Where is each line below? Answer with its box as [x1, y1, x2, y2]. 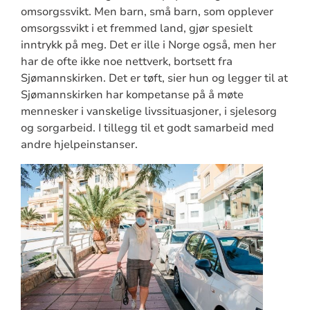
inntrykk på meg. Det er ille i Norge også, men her [20, 37, 276, 53]
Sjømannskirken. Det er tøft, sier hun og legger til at [20, 70, 288, 86]
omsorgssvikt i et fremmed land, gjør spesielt [20, 20, 253, 36]
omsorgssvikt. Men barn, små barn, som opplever [20, 3, 273, 19]
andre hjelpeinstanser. [20, 136, 138, 152]
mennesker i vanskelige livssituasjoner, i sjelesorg [20, 103, 277, 119]
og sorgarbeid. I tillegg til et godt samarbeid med [20, 120, 274, 136]
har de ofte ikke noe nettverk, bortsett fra [20, 53, 232, 69]
